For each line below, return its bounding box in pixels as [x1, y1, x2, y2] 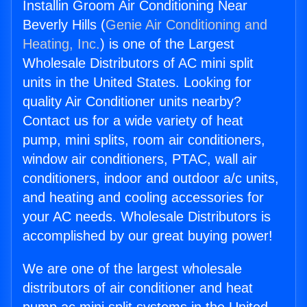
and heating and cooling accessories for [23, 190, 264, 206]
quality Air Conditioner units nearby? [23, 94, 241, 110]
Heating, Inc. [23, 36, 100, 52]
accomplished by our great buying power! [23, 228, 273, 244]
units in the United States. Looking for [23, 75, 251, 90]
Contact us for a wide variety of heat [23, 113, 243, 129]
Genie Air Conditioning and [106, 17, 267, 33]
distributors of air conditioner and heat [23, 280, 253, 296]
